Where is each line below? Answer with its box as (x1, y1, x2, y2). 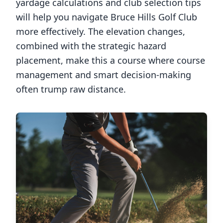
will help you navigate (16, 11, 111, 23)
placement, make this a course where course (16, 54, 205, 66)
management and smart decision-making (16, 69, 191, 81)
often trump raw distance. (16, 83, 126, 95)
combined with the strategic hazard (16, 40, 166, 52)
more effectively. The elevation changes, (16, 25, 185, 37)
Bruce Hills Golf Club (111, 11, 197, 23)
